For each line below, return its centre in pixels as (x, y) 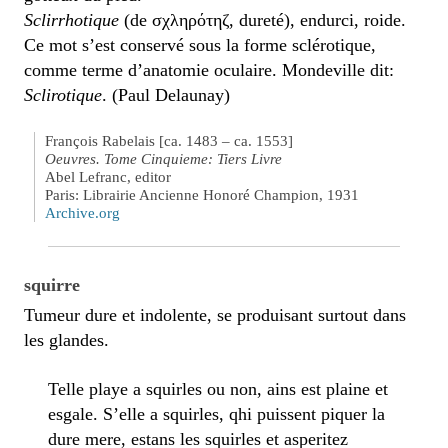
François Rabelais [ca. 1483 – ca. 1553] (169, 141)
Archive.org (82, 213)
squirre (52, 285)
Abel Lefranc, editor (108, 177)
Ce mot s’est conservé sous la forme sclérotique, (200, 45)
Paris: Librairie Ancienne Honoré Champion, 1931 (202, 195)
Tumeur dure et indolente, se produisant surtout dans (215, 315)
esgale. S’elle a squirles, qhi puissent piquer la (216, 414)
